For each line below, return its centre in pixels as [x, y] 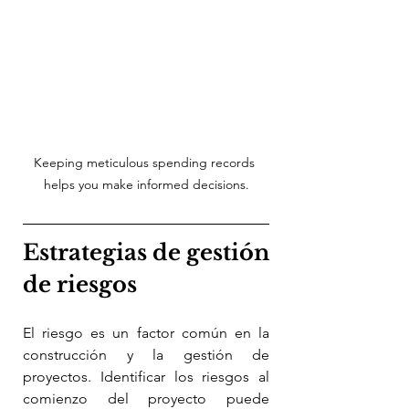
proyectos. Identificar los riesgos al [146, 376]
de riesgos [80, 284]
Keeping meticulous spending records [146, 162]
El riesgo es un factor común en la [146, 332]
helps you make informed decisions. [146, 184]
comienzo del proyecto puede [146, 398]
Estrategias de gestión [146, 252]
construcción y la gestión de [146, 354]
